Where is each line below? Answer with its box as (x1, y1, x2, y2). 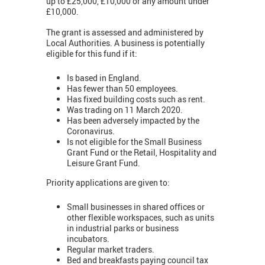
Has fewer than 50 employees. (67, 82, 178, 94)
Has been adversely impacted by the (67, 114, 199, 126)
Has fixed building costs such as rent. (67, 93, 205, 105)
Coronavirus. (67, 125, 115, 137)
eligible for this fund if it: (46, 48, 137, 60)
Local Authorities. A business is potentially (46, 37, 205, 49)
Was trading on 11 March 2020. (67, 104, 183, 115)
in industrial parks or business (67, 222, 179, 234)
